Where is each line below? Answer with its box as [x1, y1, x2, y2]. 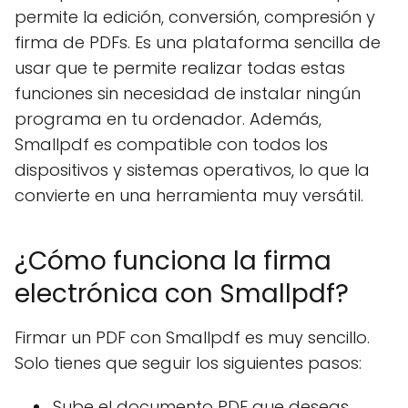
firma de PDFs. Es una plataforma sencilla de [15, 31, 381, 54]
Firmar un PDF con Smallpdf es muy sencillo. [15, 326, 370, 349]
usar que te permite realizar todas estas [15, 56, 345, 79]
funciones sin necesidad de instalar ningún [15, 82, 361, 105]
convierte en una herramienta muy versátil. [15, 184, 363, 207]
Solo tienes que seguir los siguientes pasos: [15, 352, 362, 374]
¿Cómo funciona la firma [15, 243, 331, 279]
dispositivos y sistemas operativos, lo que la [15, 158, 370, 181]
